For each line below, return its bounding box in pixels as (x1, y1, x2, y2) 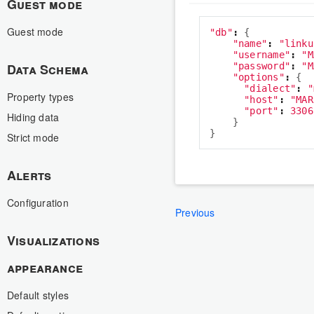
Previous (175, 205, 215, 220)
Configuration (7, 196, 69, 210)
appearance (7, 259, 83, 277)
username (238, 49, 285, 61)
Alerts (7, 166, 52, 184)
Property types (7, 90, 74, 104)
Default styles (7, 288, 69, 302)
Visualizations (7, 231, 100, 250)
